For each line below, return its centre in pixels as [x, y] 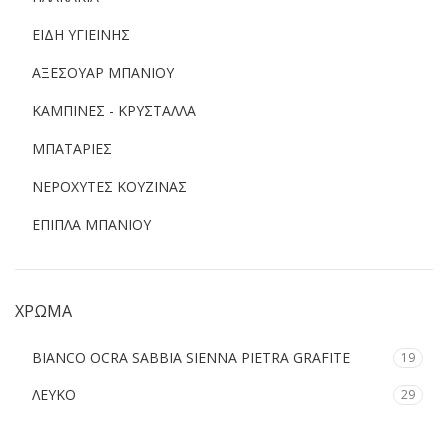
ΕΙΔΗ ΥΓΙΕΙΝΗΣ [81, 34]
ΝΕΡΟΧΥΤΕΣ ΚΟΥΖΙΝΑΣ [109, 186]
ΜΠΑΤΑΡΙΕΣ [72, 148]
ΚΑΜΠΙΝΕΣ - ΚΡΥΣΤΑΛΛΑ [114, 110]
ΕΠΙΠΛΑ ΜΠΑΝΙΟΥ [91, 224]
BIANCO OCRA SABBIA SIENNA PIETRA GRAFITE [191, 357]
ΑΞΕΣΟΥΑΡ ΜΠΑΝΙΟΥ [103, 72]
